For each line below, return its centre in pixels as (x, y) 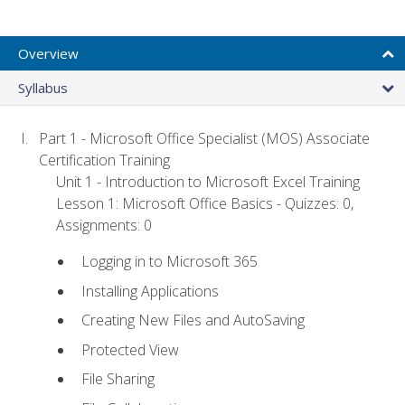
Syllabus (43, 87)
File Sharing (118, 379)
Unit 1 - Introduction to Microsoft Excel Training (208, 181)
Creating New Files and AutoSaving (193, 320)
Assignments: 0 (104, 225)
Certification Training (105, 160)
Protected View (130, 349)
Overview (48, 53)
